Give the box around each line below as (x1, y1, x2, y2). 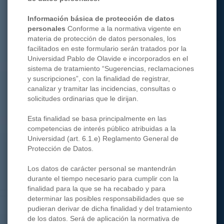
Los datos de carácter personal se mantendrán (27, 164, 176, 172)
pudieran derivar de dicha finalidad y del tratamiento (27, 204, 192, 212)
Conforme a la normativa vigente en (65, 24, 181, 32)
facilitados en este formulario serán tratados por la (27, 44, 186, 52)
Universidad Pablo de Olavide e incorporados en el (27, 54, 188, 62)
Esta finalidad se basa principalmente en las (27, 114, 166, 122)
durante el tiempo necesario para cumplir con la (27, 174, 178, 182)
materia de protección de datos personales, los (27, 34, 176, 42)
